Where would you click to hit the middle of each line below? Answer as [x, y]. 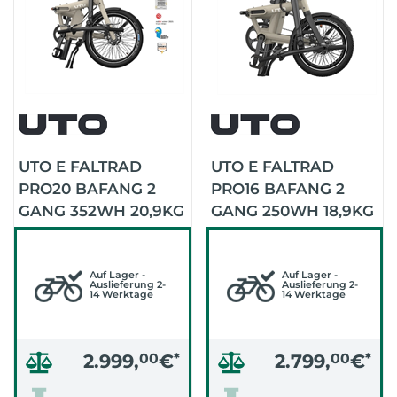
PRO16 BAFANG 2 [277, 189]
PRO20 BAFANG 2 [87, 189]
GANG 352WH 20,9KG [101, 211]
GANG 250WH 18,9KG [292, 211]
